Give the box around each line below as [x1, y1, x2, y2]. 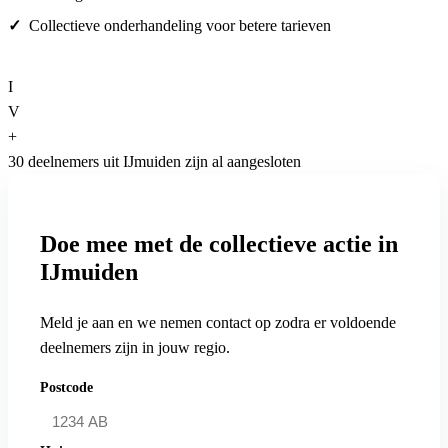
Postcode [40, 379, 93, 396]
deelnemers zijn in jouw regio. [40, 339, 230, 357]
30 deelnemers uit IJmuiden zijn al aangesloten [8, 153, 301, 171]
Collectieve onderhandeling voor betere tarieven [29, 17, 331, 35]
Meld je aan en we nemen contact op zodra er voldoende [40, 314, 396, 332]
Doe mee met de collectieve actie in [40, 231, 398, 258]
